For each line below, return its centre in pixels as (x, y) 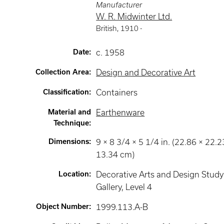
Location (74, 174)
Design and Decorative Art (146, 72)
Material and (70, 112)
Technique (71, 123)
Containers (117, 92)
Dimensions (69, 141)
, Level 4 (137, 187)
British (107, 28)
